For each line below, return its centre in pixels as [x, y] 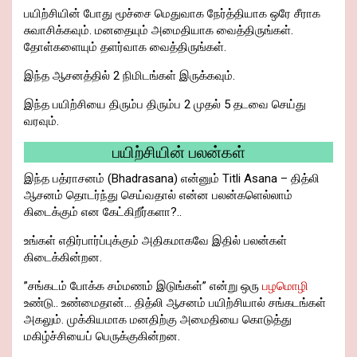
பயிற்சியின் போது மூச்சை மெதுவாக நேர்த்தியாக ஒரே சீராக [172, 14]
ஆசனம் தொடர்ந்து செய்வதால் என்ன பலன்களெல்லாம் [158, 196]
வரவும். [41, 122]
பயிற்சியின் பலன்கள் [178, 153]
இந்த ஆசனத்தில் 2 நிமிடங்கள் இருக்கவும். [129, 76]
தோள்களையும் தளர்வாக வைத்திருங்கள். [125, 47]
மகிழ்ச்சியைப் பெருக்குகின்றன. [102, 337]
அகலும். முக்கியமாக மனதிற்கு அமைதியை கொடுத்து [158, 320]
